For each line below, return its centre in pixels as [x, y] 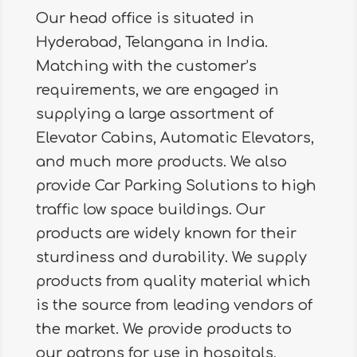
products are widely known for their [166, 233]
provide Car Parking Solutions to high [176, 186]
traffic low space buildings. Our [150, 210]
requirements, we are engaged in [157, 90]
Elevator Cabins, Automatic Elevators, [175, 138]
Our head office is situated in [145, 18]
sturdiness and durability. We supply [171, 257]
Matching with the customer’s [146, 66]
